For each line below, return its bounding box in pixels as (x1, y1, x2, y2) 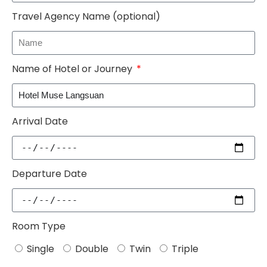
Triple (172, 242, 198, 256)
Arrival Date (12, 114, 68, 129)
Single (27, 242, 54, 256)
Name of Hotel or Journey (12, 62, 135, 76)
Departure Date (12, 167, 87, 181)
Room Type (12, 219, 66, 234)
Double (75, 242, 108, 256)
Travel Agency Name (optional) (12, 10, 160, 24)
